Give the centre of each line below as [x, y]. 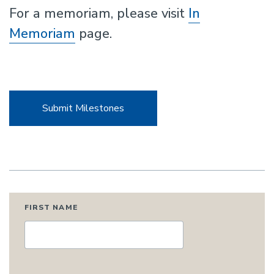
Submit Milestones [83, 108]
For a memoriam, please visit [99, 13]
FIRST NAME [51, 207]
